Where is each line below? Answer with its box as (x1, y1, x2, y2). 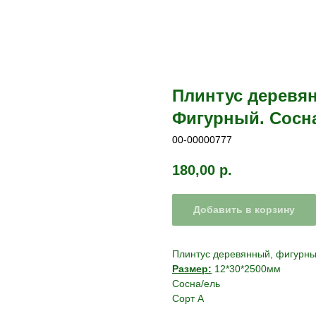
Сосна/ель (172, 278, 220, 290)
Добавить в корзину (193, 204, 295, 216)
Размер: (172, 263, 212, 275)
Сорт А (172, 293, 204, 305)
